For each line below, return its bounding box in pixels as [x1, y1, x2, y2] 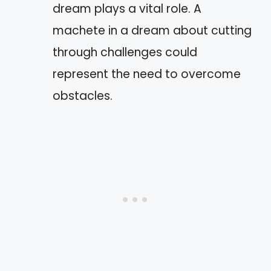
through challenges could [53, 44, 197, 60]
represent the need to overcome [53, 65, 241, 82]
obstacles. [53, 87, 113, 104]
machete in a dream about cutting [53, 22, 252, 39]
